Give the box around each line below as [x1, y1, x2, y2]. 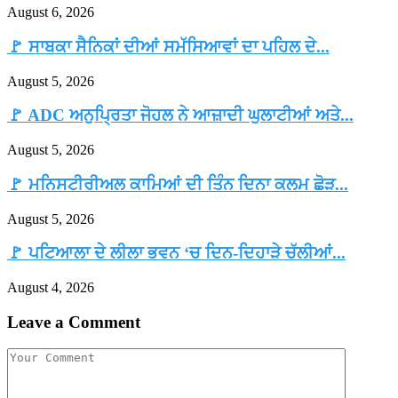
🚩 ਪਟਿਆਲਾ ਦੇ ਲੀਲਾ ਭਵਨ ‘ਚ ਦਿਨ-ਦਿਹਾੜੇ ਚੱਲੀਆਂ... [7, 243, 346, 263]
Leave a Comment [7, 312, 140, 331]
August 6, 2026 [7, 4, 94, 20]
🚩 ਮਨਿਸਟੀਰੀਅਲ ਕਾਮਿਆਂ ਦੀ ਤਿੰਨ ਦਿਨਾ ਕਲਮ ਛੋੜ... [7, 174, 348, 194]
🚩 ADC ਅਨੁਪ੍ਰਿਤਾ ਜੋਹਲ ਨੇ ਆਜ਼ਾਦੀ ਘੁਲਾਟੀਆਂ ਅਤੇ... [7, 106, 354, 125]
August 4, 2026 [7, 279, 94, 295]
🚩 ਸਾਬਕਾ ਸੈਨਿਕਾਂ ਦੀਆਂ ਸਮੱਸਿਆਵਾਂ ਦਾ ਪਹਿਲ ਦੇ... [7, 36, 330, 56]
